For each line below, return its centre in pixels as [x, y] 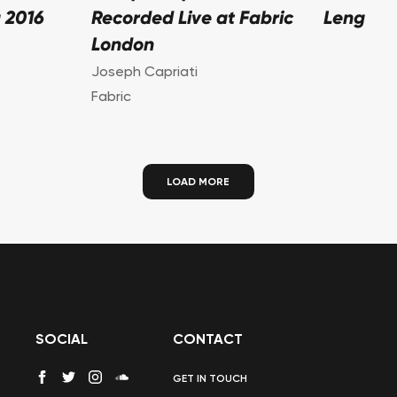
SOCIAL [61, 341]
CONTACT [207, 341]
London [122, 46]
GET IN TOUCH [210, 380]
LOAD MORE [198, 183]
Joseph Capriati [144, 73]
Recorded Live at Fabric [192, 19]
